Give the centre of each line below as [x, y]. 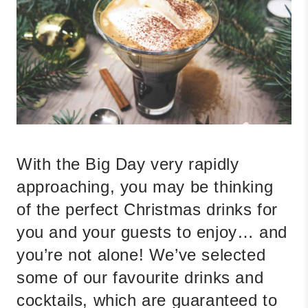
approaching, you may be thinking [145, 187]
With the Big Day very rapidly [128, 164]
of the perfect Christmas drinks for [147, 210]
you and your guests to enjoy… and [152, 232]
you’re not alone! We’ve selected [141, 255]
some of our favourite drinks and [140, 278]
